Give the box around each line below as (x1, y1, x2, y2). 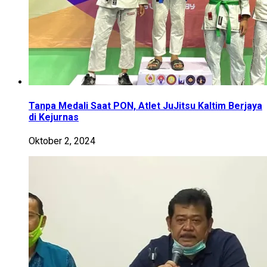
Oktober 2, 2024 (29, 135, 95, 147)
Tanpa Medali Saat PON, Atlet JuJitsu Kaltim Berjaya (29, 100, 262, 112)
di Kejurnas (29, 111, 79, 123)
